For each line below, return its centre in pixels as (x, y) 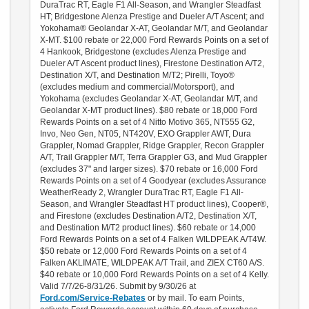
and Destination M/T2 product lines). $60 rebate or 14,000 (148, 227)
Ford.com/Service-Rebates (93, 298)
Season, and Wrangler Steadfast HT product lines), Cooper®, (154, 204)
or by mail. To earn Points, (195, 298)
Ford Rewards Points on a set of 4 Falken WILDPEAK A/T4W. (153, 239)
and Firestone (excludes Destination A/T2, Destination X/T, (148, 216)
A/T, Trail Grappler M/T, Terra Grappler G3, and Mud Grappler (153, 157)
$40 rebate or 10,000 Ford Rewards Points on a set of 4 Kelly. (154, 274)
